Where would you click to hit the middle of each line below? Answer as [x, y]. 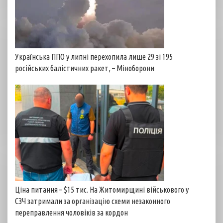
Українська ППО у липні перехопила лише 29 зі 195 [94, 57]
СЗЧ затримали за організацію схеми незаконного [93, 201]
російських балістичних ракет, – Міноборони [85, 68]
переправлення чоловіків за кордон [71, 212]
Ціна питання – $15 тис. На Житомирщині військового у [102, 189]
